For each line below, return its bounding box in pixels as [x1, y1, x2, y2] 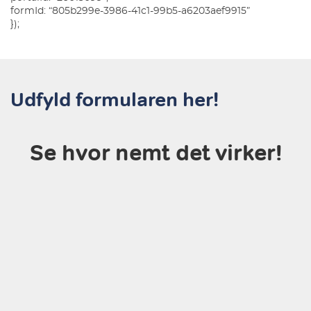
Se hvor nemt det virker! [29, 139, 282, 167]
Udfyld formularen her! [10, 87, 219, 112]
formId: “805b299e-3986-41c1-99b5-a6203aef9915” [10, 6, 250, 16]
